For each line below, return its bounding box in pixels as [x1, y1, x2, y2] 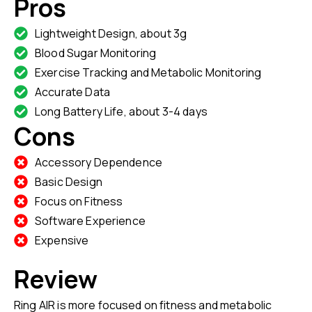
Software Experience [35, 213, 146, 229]
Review [14, 263, 97, 297]
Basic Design [35, 174, 102, 190]
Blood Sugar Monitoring [35, 45, 157, 61]
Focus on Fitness [35, 194, 123, 210]
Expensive [35, 233, 89, 249]
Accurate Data [35, 84, 110, 100]
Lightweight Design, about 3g [35, 26, 187, 42]
